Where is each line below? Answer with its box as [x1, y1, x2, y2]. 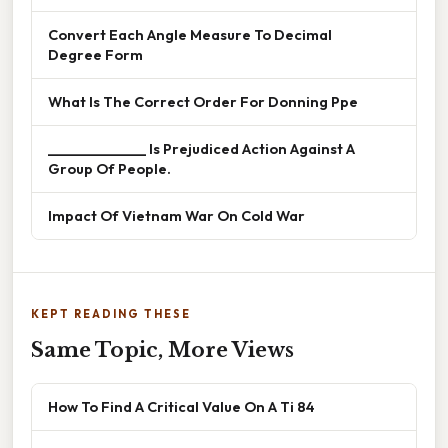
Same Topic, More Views [31, 338, 294, 363]
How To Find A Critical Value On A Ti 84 [48, 397, 315, 417]
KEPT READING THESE [31, 307, 191, 322]
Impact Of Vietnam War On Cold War [48, 206, 305, 226]
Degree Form [48, 45, 143, 65]
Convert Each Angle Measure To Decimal [48, 25, 332, 45]
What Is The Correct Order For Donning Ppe [48, 92, 358, 112]
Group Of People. [48, 159, 171, 179]
